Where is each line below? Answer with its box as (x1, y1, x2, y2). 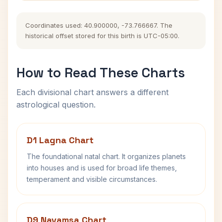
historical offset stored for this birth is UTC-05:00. (25, 32, 179, 40)
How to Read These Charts (16, 64, 185, 81)
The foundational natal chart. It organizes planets (27, 152, 186, 161)
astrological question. (16, 100, 96, 110)
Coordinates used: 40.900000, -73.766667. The (25, 21, 172, 29)
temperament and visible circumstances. (27, 175, 157, 183)
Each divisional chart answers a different (16, 87, 168, 97)
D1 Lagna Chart (27, 134, 94, 146)
